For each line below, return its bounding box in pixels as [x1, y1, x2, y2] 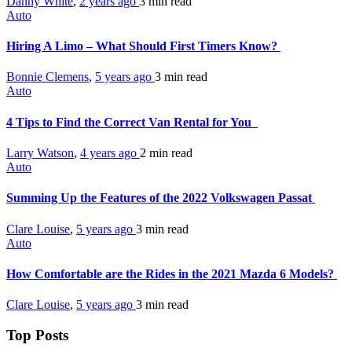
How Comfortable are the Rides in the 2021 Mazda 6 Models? [6, 266, 337, 280]
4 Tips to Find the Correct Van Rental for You [6, 115, 258, 129]
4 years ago [80, 146, 140, 159]
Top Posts [6, 326, 68, 343]
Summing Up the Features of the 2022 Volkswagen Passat [6, 191, 315, 205]
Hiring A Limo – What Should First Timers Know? [6, 39, 280, 53]
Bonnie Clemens [6, 70, 89, 84]
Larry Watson [6, 146, 74, 159]
